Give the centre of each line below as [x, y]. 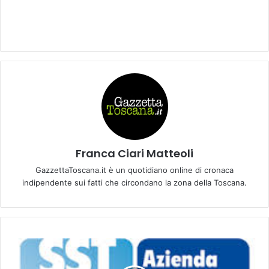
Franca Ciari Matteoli [134, 153]
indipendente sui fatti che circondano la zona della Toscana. [134, 182]
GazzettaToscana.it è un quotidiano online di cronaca [134, 170]
